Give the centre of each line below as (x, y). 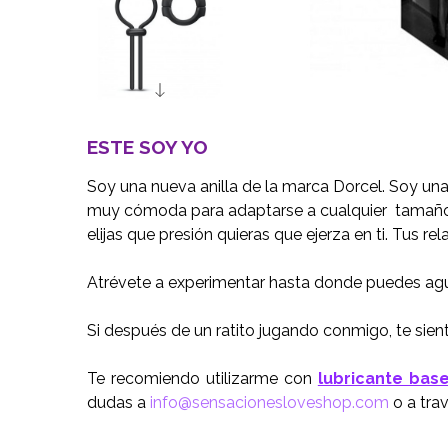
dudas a (118, 403)
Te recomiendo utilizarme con (202, 379)
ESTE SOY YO (147, 147)
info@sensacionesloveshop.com (269, 403)
